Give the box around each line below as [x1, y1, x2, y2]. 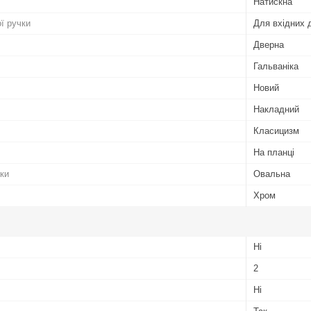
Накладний [253, 103, 299, 115]
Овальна [253, 168, 290, 179]
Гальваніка [253, 60, 299, 72]
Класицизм [253, 125, 299, 136]
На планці [253, 146, 294, 158]
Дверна [253, 39, 284, 50]
